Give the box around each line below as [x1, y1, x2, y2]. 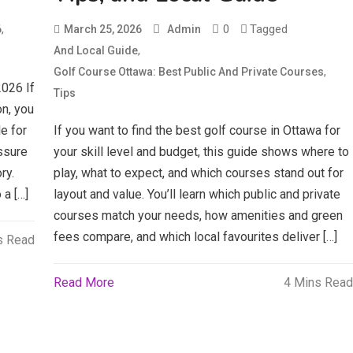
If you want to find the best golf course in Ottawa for [54, 123, 341, 138]
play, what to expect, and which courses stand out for [54, 165, 344, 180]
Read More [54, 275, 115, 290]
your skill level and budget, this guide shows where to [54, 144, 350, 159]
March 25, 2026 [64, 23, 143, 35]
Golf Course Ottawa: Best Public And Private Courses [54, 65, 325, 78]
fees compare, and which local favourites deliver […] [54, 229, 338, 244]
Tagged [250, 22, 288, 36]
